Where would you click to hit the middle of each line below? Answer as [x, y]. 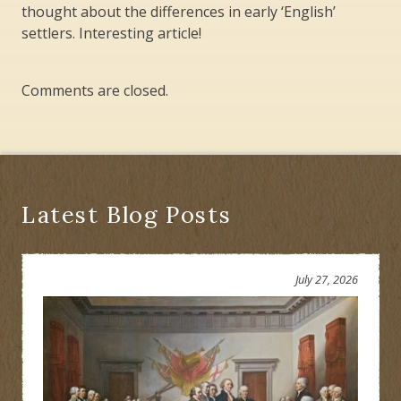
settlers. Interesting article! [111, 34]
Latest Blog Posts [127, 215]
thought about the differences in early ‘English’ [179, 12]
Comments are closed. [95, 91]
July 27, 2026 [327, 280]
